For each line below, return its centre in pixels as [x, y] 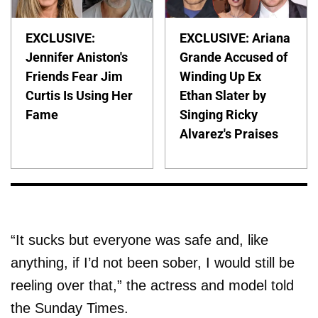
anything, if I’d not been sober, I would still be [153, 263]
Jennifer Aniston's [77, 57]
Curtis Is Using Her [79, 96]
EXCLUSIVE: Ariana [235, 38]
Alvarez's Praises [229, 134]
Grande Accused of [234, 57]
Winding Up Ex [221, 77]
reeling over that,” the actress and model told [152, 286]
